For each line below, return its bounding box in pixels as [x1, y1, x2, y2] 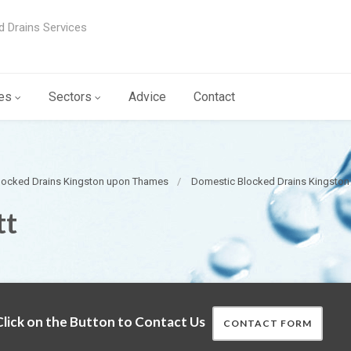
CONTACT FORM [223, 317, 312, 329]
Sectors [49, 89, 92, 104]
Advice [128, 89, 166, 104]
